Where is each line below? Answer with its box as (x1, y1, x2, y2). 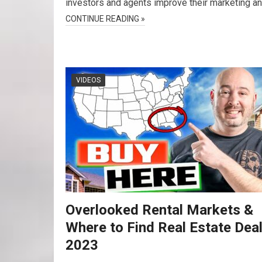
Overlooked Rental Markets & (65, 202, 253, 218)
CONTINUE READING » (65, 14, 145, 23)
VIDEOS (76, 76, 101, 84)
